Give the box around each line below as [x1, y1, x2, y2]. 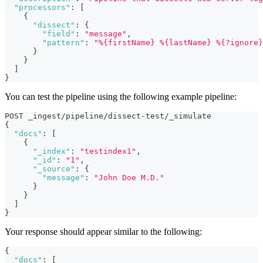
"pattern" [42, 38, 85, 48]
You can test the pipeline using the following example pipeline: [5, 92, 237, 102]
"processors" [14, 3, 70, 12]
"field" [42, 29, 75, 39]
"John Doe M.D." [94, 173, 164, 183]
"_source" [33, 164, 75, 174]
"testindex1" [80, 147, 136, 156]
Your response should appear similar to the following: [5, 227, 202, 237]
